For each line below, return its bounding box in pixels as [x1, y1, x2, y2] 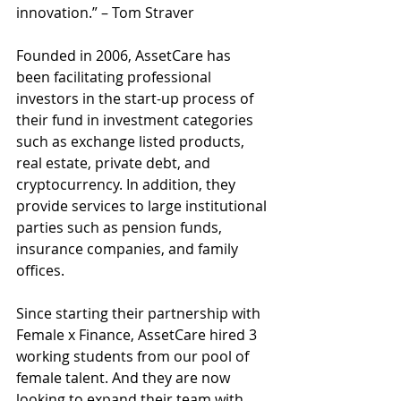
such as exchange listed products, [16, 131, 248, 151]
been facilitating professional [16, 66, 215, 87]
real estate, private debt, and [16, 152, 214, 173]
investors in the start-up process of [16, 88, 257, 108]
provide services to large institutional [16, 195, 270, 216]
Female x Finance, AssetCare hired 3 [16, 324, 260, 345]
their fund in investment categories [16, 109, 257, 130]
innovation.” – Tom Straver [16, 2, 198, 22]
